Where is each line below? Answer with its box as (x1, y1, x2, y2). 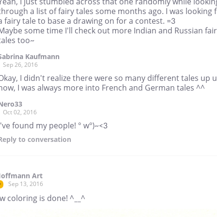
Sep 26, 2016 (3, 60, 38, 69)
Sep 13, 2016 (8, 179, 43, 188)
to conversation (16, 134, 71, 144)
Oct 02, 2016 (3, 108, 37, 116)
